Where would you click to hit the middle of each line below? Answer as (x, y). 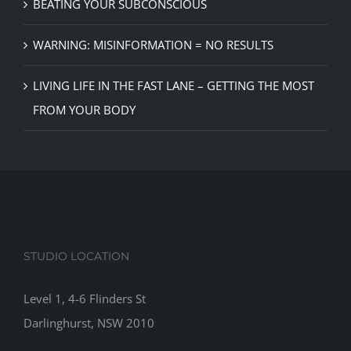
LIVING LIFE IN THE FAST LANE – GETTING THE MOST (174, 85)
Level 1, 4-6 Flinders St (85, 298)
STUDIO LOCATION (76, 256)
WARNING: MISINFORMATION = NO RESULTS (153, 44)
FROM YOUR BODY (84, 109)
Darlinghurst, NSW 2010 (89, 322)
